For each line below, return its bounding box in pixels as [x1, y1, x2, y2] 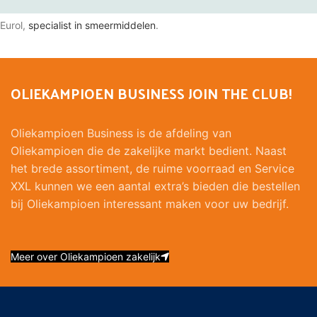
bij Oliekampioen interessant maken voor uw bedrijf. [11, 197, 289, 211]
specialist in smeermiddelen [28, 19, 156, 31]
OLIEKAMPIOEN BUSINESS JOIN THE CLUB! [11, 81, 292, 106]
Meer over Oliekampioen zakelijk [11, 250, 161, 263]
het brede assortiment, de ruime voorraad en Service [11, 161, 294, 175]
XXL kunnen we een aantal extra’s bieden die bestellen [11, 179, 300, 193]
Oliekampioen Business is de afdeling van [11, 126, 231, 140]
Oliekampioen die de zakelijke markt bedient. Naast [11, 144, 287, 158]
